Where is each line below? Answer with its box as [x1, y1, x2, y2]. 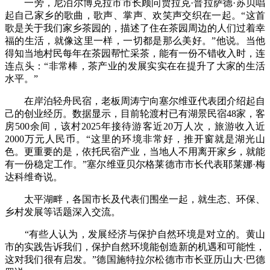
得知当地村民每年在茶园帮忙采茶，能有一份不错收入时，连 [5, 48, 265, 59]
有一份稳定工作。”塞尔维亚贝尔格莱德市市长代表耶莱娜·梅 [5, 159, 265, 170]
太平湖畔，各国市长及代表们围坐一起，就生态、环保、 [5, 194, 265, 205]
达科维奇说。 [5, 172, 63, 183]
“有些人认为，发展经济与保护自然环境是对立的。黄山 [5, 229, 265, 240]
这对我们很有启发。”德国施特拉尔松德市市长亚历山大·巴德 [5, 254, 265, 265]
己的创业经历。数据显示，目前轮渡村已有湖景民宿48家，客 [5, 108, 265, 119]
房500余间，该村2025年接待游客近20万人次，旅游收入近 [5, 121, 265, 132]
